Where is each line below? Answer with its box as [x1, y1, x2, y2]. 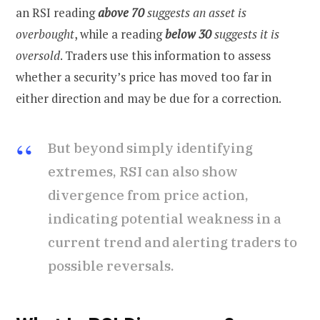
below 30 [165, 26, 211, 43]
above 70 [98, 4, 144, 21]
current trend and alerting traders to [48, 234, 297, 251]
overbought [16, 26, 74, 43]
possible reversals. [48, 257, 174, 275]
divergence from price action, [48, 186, 249, 204]
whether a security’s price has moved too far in [16, 69, 271, 86]
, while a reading [74, 26, 165, 43]
